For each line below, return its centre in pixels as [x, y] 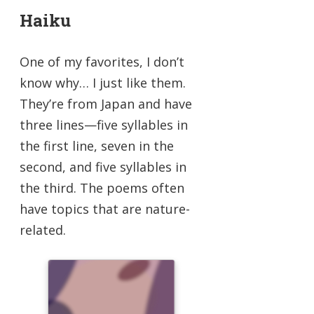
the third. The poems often [102, 188]
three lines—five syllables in [104, 125]
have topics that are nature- [105, 209]
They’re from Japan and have [106, 104]
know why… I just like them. [103, 83]
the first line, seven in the [97, 146]
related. [43, 230]
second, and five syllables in [103, 167]
